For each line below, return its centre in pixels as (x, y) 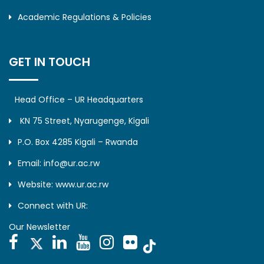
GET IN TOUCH (49, 62)
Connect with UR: (53, 206)
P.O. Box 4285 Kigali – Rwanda (78, 142)
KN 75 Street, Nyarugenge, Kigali (83, 121)
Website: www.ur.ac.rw (63, 185)
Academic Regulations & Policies (85, 17)
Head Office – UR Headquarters (79, 100)
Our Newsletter (39, 227)
